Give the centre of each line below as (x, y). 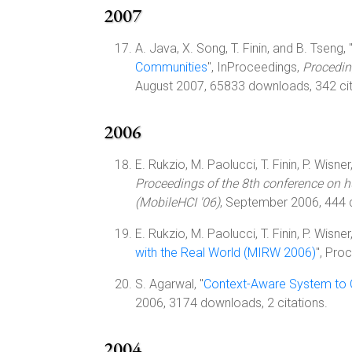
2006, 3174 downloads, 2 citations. (231, 303)
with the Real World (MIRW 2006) (225, 253)
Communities (171, 67)
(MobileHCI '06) (178, 202)
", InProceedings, (255, 67)
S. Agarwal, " (169, 284)
